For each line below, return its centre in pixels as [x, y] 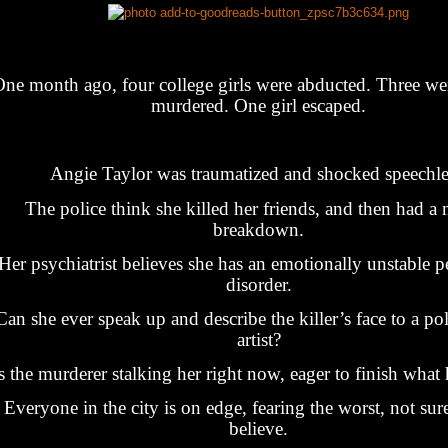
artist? [258, 339]
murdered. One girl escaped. [258, 105]
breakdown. [258, 229]
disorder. [258, 284]
